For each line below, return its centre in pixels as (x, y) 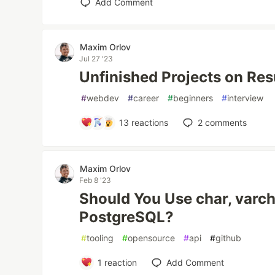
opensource (152, 238)
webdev (103, 98)
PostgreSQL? (127, 217)
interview (246, 98)
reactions (148, 122)
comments (224, 122)
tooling (100, 238)
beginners (193, 98)
